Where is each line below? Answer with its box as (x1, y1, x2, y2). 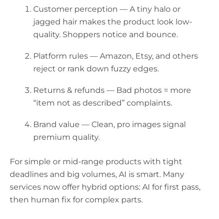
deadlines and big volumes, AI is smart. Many (10, 170, 184, 179)
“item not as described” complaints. (33, 98, 172, 108)
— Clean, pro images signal (80, 120, 186, 130)
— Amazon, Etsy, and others (88, 51, 198, 61)
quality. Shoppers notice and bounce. (33, 30, 178, 40)
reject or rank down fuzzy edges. (33, 64, 159, 74)
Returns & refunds (33, 86, 105, 95)
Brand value (33, 120, 80, 130)
